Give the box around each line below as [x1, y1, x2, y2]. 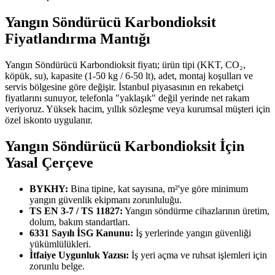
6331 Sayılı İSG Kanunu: [29, 227, 133, 238]
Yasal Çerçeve [5, 154, 93, 171]
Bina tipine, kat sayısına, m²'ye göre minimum [68, 183, 248, 194]
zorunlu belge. [29, 260, 85, 271]
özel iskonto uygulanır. [5, 114, 93, 125]
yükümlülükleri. [29, 238, 91, 249]
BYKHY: [29, 183, 68, 194]
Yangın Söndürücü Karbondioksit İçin [5, 137, 244, 154]
